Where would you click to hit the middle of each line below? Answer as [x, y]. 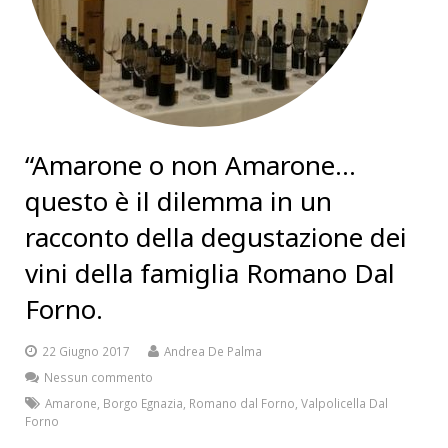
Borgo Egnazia [143, 403]
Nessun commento [98, 377]
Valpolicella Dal [344, 403]
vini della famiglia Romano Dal [210, 273]
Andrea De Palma [213, 351]
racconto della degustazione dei [216, 237]
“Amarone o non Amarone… [190, 165]
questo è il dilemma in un [178, 201]
